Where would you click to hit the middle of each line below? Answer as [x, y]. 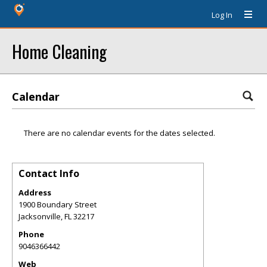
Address [35, 193]
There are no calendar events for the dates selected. [119, 133]
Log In [222, 15]
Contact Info [49, 173]
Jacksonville [40, 216]
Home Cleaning [59, 51]
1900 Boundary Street [58, 204]
